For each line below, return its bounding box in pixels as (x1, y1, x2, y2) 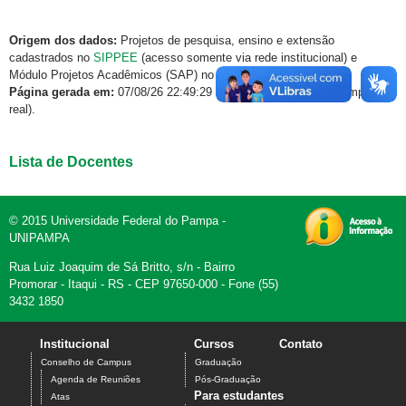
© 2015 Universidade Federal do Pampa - (9, 214, 226, 228)
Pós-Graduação (195, 374, 261, 385)
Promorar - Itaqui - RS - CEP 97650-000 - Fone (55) (9, 277, 278, 292)
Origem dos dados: (9, 34, 117, 48)
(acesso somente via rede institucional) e (138, 51, 357, 65)
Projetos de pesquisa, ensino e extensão (117, 34, 334, 48)
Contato (279, 337, 323, 352)
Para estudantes (194, 389, 284, 403)
